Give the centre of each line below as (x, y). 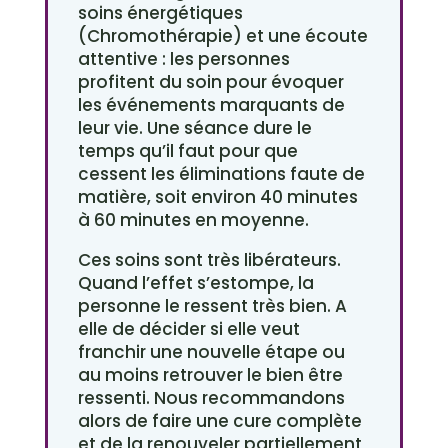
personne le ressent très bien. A (212, 306)
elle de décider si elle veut (188, 329)
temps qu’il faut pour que (187, 151)
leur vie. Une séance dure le (194, 128)
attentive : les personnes (183, 59)
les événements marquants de (211, 105)
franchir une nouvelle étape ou (211, 352)
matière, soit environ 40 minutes (217, 197)
